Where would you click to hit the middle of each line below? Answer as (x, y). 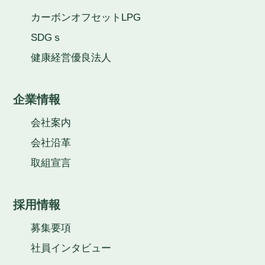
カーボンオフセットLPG (86, 18)
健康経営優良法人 (71, 58)
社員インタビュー (71, 248)
